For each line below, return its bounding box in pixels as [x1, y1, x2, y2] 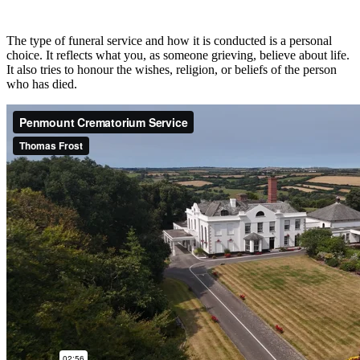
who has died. [6, 76, 77, 91]
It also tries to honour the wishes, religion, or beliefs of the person [6, 62, 337, 76]
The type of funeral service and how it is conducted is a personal [6, 33, 332, 47]
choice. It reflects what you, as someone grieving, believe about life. [6, 47, 350, 62]
